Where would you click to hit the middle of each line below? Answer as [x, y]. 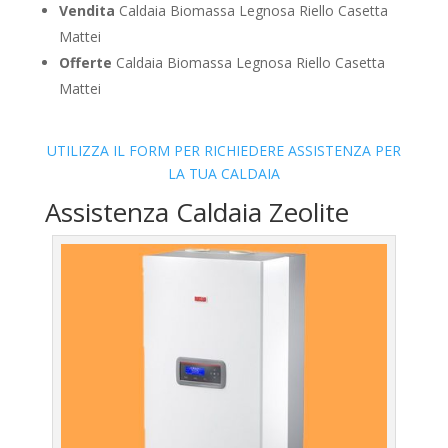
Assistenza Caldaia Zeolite [196, 211]
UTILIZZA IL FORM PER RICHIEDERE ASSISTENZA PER [223, 150]
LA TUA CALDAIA [223, 173]
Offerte [85, 62]
